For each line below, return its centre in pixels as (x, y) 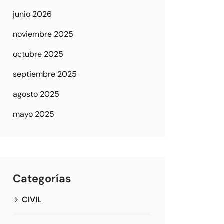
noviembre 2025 (43, 34)
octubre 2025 (38, 54)
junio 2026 (32, 14)
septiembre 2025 (45, 74)
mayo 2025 (34, 114)
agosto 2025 (36, 94)
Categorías (42, 179)
